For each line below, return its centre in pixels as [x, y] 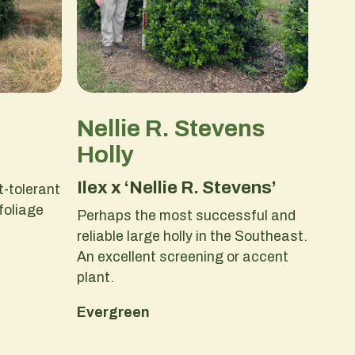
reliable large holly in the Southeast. [192, 237]
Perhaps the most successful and [186, 216]
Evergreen [113, 313]
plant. [95, 278]
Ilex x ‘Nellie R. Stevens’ [176, 188]
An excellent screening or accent [182, 257]
